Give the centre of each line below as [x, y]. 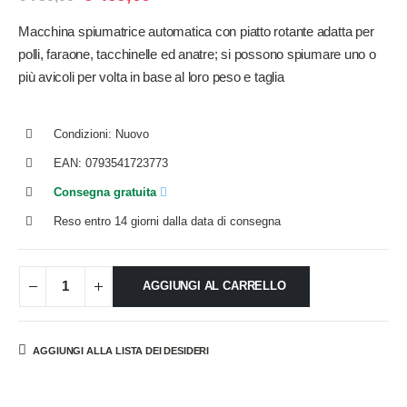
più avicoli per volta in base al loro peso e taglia [151, 77]
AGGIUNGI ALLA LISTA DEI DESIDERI [121, 350]
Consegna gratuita [107, 193]
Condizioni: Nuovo [101, 134]
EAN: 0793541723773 [111, 164]
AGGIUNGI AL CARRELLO [214, 286]
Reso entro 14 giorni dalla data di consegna [167, 222]
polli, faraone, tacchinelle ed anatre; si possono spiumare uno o [197, 54]
